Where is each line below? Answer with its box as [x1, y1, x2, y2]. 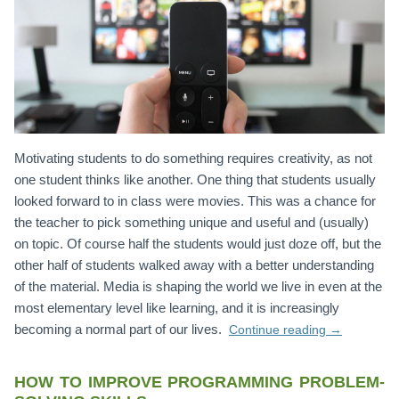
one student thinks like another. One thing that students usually [14, 172, 376, 188]
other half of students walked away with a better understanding [14, 257, 374, 273]
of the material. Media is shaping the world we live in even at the [14, 279, 382, 295]
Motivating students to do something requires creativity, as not [14, 151, 372, 167]
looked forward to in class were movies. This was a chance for [14, 193, 376, 209]
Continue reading [229, 322, 330, 338]
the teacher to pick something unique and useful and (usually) [14, 215, 369, 231]
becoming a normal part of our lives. [14, 322, 225, 338]
